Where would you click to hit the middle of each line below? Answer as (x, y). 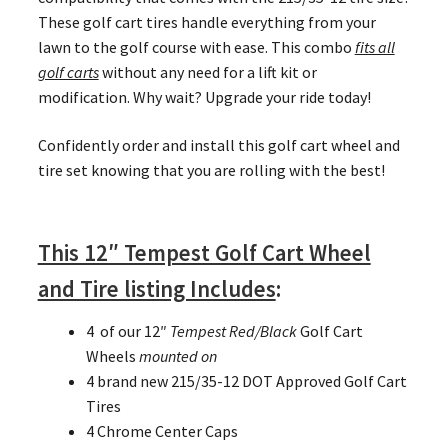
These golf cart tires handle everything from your (206, 22)
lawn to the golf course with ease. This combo (196, 47)
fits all (374, 47)
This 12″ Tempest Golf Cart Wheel (204, 252)
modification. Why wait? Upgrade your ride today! (204, 97)
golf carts (68, 72)
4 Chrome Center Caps (161, 431)
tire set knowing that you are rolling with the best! (211, 170)
